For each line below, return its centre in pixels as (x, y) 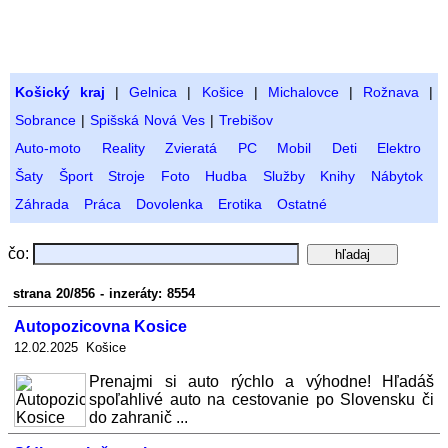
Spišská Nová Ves (147, 120)
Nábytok (396, 176)
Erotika (240, 204)
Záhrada (42, 204)
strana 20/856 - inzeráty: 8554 (101, 293)
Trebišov (246, 120)
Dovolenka (169, 204)
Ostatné (302, 204)
